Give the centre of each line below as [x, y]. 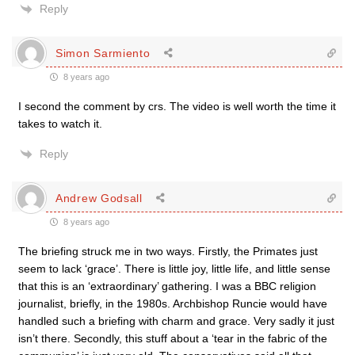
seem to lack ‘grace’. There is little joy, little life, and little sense [174, 269]
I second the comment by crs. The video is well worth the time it [177, 106]
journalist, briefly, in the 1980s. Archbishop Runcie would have [173, 303]
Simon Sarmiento [103, 53]
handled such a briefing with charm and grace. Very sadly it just [176, 321]
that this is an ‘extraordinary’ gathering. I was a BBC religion [167, 286]
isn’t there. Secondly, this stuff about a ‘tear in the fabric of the [173, 338]
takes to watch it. [60, 124]
